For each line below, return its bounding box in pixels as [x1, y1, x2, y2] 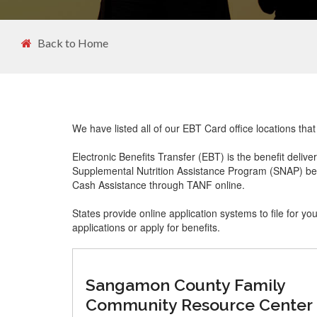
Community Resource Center [86, 295, 313, 314]
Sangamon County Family [86, 275, 285, 294]
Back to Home [38, 36, 108, 50]
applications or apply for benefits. [72, 220, 220, 234]
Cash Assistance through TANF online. [72, 178, 245, 192]
